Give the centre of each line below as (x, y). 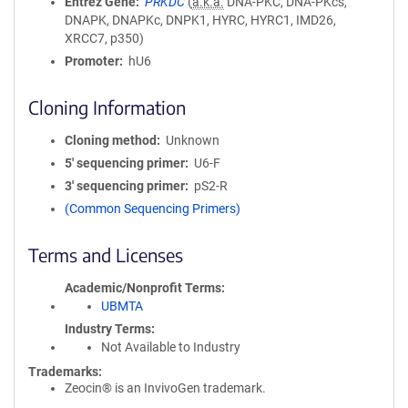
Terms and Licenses (106, 255)
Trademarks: (65, 372)
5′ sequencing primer (125, 163)
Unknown (192, 140)
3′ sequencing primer (125, 186)
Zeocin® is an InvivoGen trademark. (165, 388)
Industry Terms (108, 329)
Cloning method (111, 140)
